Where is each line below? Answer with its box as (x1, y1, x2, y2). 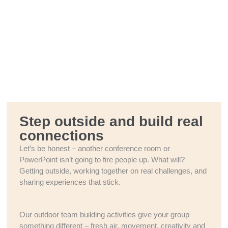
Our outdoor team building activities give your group (19, 210, 190, 219)
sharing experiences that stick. (19, 178, 121, 186)
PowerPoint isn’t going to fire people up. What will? (19, 155, 185, 164)
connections (19, 128, 104, 144)
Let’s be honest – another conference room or (19, 144, 170, 153)
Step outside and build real (19, 113, 204, 129)
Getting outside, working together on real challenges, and (19, 166, 207, 175)
